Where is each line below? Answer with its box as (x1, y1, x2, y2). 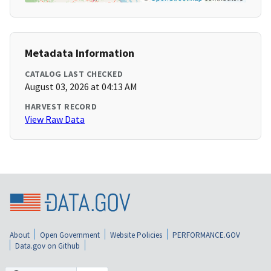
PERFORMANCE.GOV (172, 229, 240, 240)
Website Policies (110, 229, 162, 240)
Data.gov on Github (15, 240, 80, 251)
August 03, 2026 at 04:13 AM (25, 80, 137, 93)
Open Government (40, 229, 100, 240)
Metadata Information (25, 46, 134, 60)
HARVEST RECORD (25, 101, 97, 113)
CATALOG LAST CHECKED (25, 68, 123, 80)
